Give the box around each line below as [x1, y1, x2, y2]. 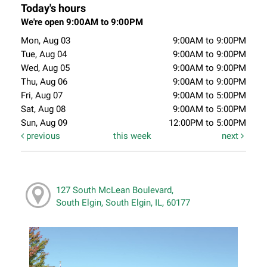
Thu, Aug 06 [21, 76, 67, 88]
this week [113, 131, 152, 142]
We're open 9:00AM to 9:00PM [21, 17, 143, 28]
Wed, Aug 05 [21, 63, 70, 74]
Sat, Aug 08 [21, 104, 66, 115]
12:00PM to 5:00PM [169, 117, 246, 129]
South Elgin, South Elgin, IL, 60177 [55, 197, 190, 208]
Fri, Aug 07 [21, 90, 63, 101]
